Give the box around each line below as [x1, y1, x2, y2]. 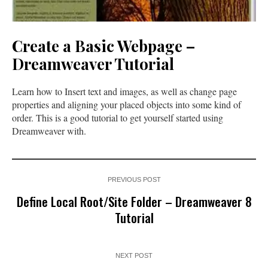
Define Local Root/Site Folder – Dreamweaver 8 [16, 191, 252, 211]
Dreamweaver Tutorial [12, 53, 174, 74]
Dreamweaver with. [12, 124, 86, 137]
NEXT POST [115, 251, 153, 259]
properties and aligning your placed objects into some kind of [12, 98, 241, 111]
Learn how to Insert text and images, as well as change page [12, 84, 237, 98]
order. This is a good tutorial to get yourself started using [12, 111, 223, 124]
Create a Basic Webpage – [12, 35, 195, 56]
